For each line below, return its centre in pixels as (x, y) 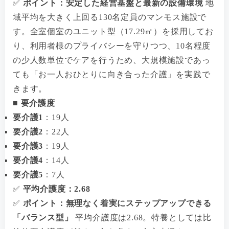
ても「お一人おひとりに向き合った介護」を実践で (112, 74)
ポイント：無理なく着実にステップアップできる (117, 203)
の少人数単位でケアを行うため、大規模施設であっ (112, 60)
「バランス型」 (43, 217)
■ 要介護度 (34, 103)
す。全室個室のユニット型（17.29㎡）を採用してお (113, 31)
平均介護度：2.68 (56, 189)
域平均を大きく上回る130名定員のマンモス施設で (110, 17)
